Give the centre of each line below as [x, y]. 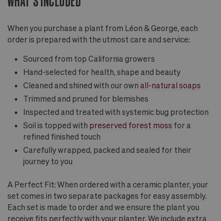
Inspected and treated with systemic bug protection [116, 111]
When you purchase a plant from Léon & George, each [103, 28]
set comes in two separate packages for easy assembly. [107, 195]
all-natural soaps [170, 85]
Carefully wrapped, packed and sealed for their [107, 149]
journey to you [48, 161]
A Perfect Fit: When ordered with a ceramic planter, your [108, 184]
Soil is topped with [56, 125]
